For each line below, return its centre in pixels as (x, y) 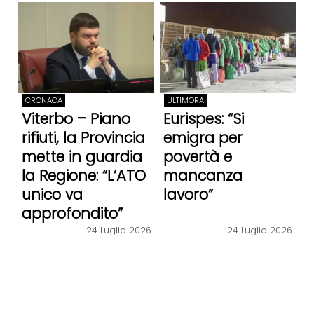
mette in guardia (82, 157)
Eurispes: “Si (203, 119)
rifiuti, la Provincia (83, 138)
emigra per (203, 138)
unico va (52, 195)
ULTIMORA (185, 100)
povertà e (197, 157)
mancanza (203, 176)
